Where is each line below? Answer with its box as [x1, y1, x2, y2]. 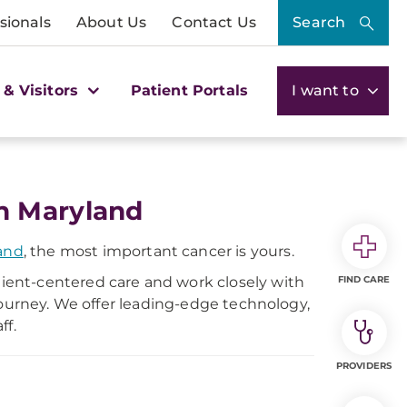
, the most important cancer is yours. [23, 243, 294, 260]
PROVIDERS [336, 360, 392, 372]
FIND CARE [337, 273, 391, 285]
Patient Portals [130, 81, 249, 99]
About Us [75, 14, 147, 31]
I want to [292, 81, 362, 99]
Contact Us [172, 14, 256, 31]
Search [293, 14, 346, 31]
